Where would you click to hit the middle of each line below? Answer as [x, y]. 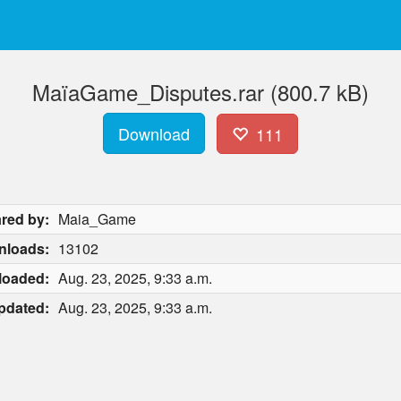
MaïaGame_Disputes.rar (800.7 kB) [200, 92]
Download [154, 133]
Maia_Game [97, 219]
